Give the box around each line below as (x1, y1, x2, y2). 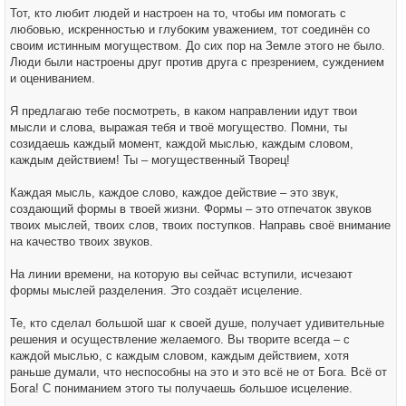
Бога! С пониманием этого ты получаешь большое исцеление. (10, 382, 353, 395)
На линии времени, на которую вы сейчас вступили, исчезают (10, 267, 353, 281)
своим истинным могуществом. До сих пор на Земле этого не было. (10, 39, 385, 53)
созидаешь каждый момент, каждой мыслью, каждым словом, (10, 137, 353, 150)
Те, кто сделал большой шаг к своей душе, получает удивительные (10, 316, 384, 330)
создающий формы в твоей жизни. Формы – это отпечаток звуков (10, 202, 372, 216)
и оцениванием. (10, 72, 95, 85)
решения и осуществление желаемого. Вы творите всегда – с (10, 333, 350, 346)
